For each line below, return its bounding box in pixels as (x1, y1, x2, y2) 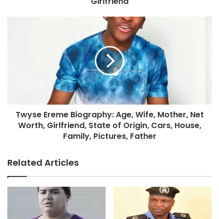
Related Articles (7, 156, 79, 169)
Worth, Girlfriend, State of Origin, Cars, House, (18, 119, 201, 131)
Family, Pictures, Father (63, 130, 156, 142)
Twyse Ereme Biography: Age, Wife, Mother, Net (15, 109, 204, 120)
